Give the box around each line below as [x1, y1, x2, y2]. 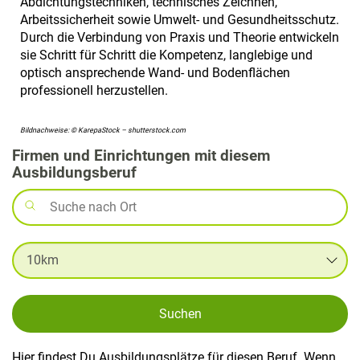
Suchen [158, 305, 202, 321]
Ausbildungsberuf [12, 162, 137, 182]
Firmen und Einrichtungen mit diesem [12, 145, 270, 165]
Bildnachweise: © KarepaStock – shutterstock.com [20, 125, 186, 134]
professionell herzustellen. [20, 82, 168, 98]
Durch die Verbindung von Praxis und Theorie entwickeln [20, 29, 339, 45]
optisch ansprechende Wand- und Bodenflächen [20, 64, 290, 80]
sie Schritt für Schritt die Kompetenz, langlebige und [20, 47, 313, 63]
